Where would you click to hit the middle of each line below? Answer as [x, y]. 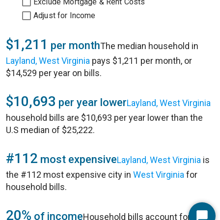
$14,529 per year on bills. [54, 73]
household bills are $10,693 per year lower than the [104, 118]
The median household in [149, 46]
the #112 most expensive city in [69, 175]
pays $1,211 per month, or [141, 61]
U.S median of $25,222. [50, 130]
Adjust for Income [65, 15]
